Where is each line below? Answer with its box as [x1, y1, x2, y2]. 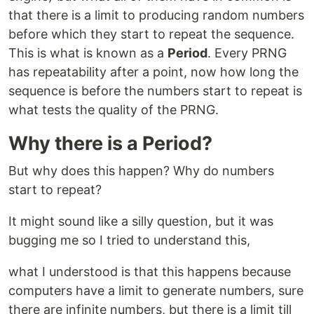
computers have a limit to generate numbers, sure [8, 283, 303, 299]
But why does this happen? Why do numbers [8, 163, 274, 179]
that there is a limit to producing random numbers [8, 8, 304, 23]
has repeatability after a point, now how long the [8, 64, 299, 80]
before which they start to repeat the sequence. [8, 27, 294, 42]
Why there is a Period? [8, 132, 212, 156]
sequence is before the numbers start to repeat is [8, 83, 302, 99]
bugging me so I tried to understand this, [8, 233, 250, 248]
